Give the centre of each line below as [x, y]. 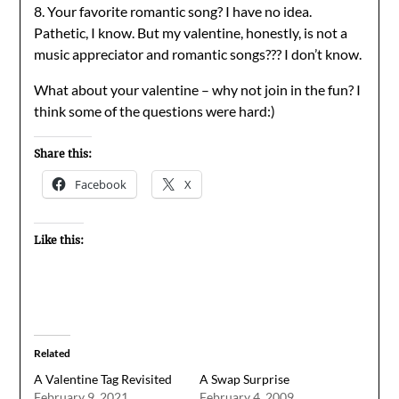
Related [53, 353]
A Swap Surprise [244, 379]
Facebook [101, 184]
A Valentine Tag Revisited [103, 379]
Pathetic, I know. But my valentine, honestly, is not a [191, 33]
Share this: [63, 154]
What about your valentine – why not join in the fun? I [198, 90]
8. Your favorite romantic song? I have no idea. [173, 11]
